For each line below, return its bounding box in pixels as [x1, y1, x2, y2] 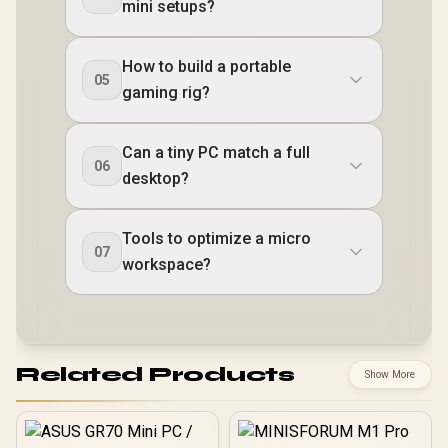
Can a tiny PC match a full [122, 143, 310, 162]
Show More [365, 368, 415, 381]
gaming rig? [122, 83, 210, 102]
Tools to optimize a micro [122, 229, 311, 248]
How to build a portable [122, 57, 291, 76]
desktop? [122, 169, 189, 188]
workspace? [122, 255, 211, 274]
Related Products [16, 361, 294, 387]
